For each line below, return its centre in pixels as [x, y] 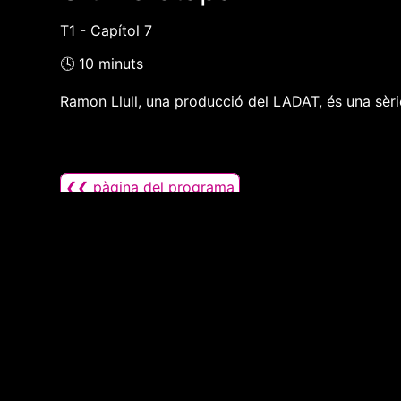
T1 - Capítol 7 [107, 31]
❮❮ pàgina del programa [150, 188]
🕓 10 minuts [102, 64]
